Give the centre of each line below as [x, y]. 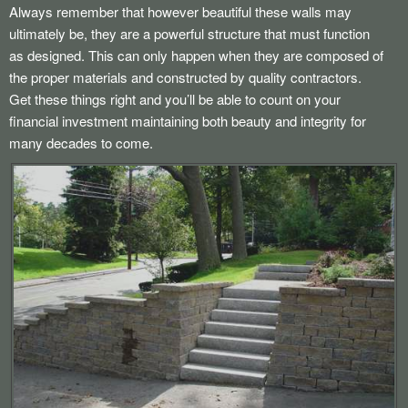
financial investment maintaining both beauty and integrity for [188, 121]
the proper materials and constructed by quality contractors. [185, 77]
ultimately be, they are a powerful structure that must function [189, 33]
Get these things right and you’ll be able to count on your [175, 99]
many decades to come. [81, 143]
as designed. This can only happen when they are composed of [196, 55]
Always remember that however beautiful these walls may [180, 11]
